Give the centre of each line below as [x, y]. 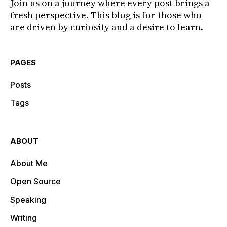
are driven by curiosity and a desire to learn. [107, 27]
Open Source [35, 181]
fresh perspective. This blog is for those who [106, 15]
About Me [29, 163]
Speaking [28, 200]
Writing [24, 218]
